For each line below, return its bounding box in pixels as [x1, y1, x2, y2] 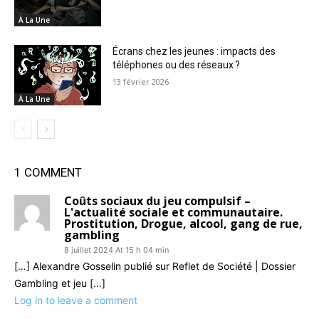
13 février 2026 [113, 75, 169, 87]
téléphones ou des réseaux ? [113, 58, 241, 70]
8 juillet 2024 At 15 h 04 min [64, 245, 169, 256]
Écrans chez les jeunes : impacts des [113, 45, 276, 57]
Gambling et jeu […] [14, 277, 105, 290]
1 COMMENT [14, 165, 82, 180]
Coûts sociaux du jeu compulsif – [64, 193, 251, 209]
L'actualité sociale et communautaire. [64, 204, 283, 221]
